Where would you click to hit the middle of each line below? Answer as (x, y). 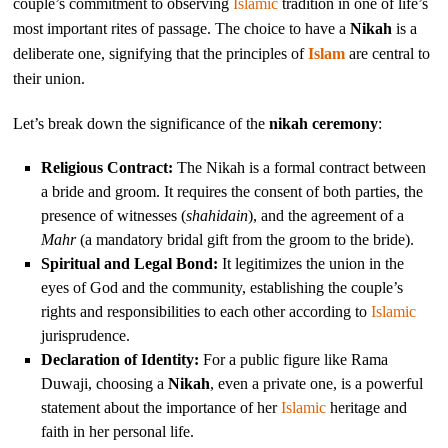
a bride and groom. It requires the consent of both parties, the (232, 191)
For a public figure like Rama (294, 359)
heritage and (367, 407)
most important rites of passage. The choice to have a (182, 28)
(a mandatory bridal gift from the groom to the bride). (245, 239)
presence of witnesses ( (114, 215)
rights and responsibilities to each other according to (206, 311)
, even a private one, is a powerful (317, 383)
